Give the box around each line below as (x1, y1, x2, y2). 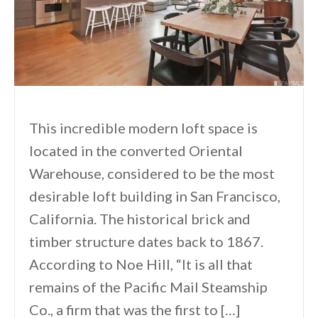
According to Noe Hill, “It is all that (29, 255, 253, 273)
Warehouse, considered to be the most (29, 164, 275, 182)
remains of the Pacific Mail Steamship (29, 278, 268, 295)
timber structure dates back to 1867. (29, 232, 263, 250)
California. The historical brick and (29, 209, 251, 227)
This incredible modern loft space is (29, 119, 258, 136)
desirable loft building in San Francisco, (29, 187, 280, 204)
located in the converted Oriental (29, 141, 243, 159)
